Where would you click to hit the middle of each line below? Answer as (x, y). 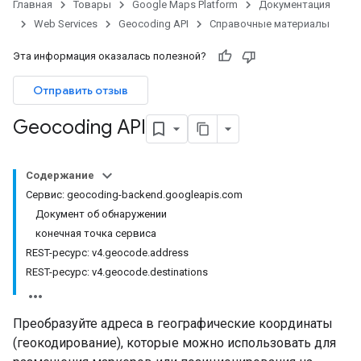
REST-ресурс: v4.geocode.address (107, 253)
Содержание (60, 175)
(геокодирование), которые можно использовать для (174, 343)
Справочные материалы (270, 24)
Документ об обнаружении (101, 214)
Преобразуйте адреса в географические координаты (173, 324)
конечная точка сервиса (96, 233)
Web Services (66, 24)
